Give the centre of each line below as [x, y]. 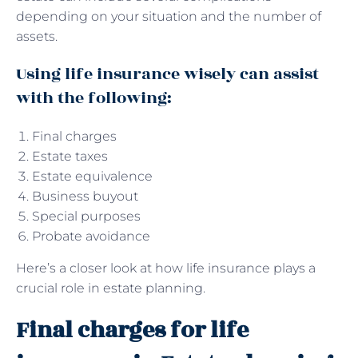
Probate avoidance [93, 236]
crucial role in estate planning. [111, 288]
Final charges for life [132, 330]
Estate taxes [70, 156]
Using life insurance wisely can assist [167, 74]
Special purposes [86, 216]
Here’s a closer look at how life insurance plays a [166, 268]
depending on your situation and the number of [169, 16]
